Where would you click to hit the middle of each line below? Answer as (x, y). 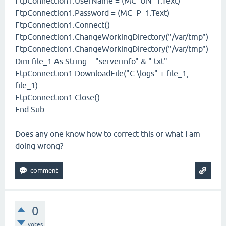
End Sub (30, 109)
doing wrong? (39, 146)
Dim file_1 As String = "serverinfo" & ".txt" (91, 61)
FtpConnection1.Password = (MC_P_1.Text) (92, 13)
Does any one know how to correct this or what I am (108, 134)
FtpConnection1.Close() (58, 97)
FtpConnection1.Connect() (63, 25)
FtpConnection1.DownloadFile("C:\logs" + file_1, (102, 73)
